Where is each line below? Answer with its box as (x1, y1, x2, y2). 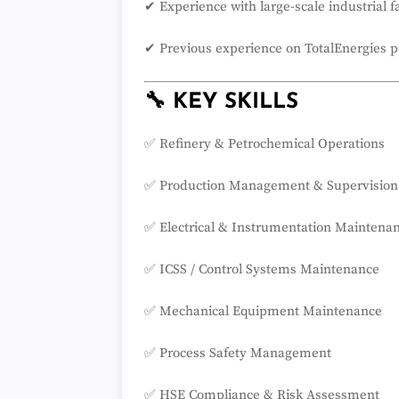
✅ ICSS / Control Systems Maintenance (144, 261, 379, 279)
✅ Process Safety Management (144, 345, 331, 362)
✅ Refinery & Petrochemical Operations (144, 135, 385, 153)
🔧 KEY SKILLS (144, 92, 298, 114)
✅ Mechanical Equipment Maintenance (144, 303, 382, 321)
